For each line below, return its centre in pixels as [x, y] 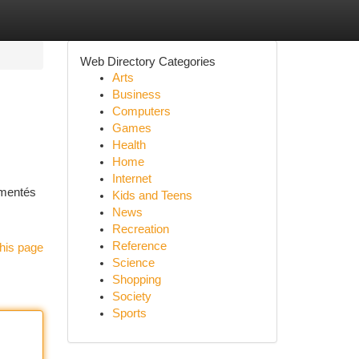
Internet [131, 179]
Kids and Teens [152, 196]
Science [133, 263]
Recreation [140, 229]
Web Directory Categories [147, 61]
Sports [129, 313]
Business [136, 95]
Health [129, 145]
